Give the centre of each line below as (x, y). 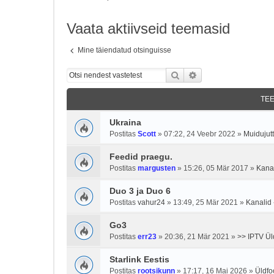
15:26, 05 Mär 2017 (216, 168)
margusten (157, 168)
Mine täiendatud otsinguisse (124, 50)
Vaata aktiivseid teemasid (148, 28)
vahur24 (151, 202)
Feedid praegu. (141, 157)
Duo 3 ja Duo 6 (140, 191)
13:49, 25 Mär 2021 (206, 202)
